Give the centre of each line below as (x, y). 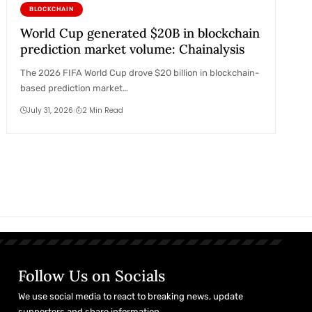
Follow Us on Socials (92, 275)
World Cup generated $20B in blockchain (140, 33)
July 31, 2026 (50, 111)
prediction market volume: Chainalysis (132, 49)
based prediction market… (74, 88)
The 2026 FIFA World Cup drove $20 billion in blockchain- (139, 73)
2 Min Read (103, 111)
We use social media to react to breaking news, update (131, 296)
